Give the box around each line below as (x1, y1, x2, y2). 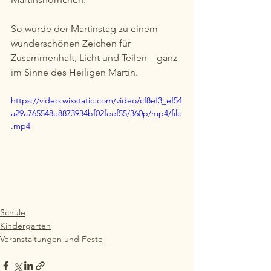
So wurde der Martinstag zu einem (11, 23, 160, 34)
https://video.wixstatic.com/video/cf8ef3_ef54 (11, 95, 182, 106)
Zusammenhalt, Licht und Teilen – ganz (11, 52, 180, 64)
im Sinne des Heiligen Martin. (11, 67, 138, 78)
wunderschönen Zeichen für (11, 38, 133, 49)
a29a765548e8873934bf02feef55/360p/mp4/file (11, 108, 182, 119)
